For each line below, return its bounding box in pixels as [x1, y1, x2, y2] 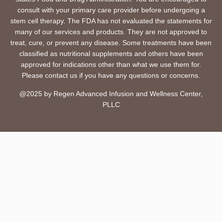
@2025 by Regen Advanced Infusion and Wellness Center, [19, 89, 203, 98]
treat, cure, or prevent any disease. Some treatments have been [10, 39, 212, 47]
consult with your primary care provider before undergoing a [17, 6, 205, 14]
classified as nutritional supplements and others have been [19, 50, 203, 58]
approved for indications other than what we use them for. [21, 60, 201, 69]
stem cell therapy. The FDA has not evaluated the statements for [10, 17, 212, 25]
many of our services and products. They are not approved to [15, 28, 207, 36]
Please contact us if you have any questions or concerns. [22, 71, 200, 80]
